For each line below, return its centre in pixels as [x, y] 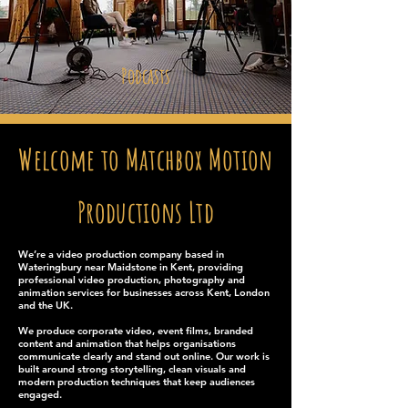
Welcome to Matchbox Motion [146, 159]
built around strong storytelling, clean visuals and [132, 369]
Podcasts [146, 76]
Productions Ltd [146, 212]
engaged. [40, 394]
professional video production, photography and [132, 280]
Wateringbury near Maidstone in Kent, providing [131, 267]
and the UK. [46, 305]
